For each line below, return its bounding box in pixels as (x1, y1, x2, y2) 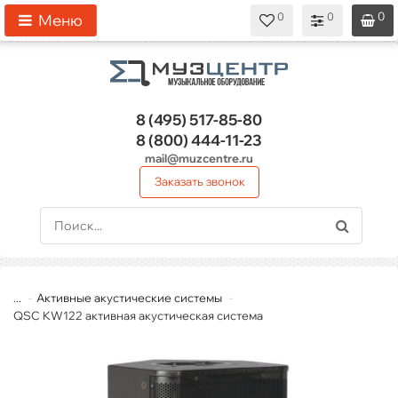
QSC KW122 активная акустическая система (13, 308, 263, 323)
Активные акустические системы (36, 291, 222, 306)
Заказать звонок (154, 174, 245, 189)
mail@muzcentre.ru (145, 151, 253, 166)
